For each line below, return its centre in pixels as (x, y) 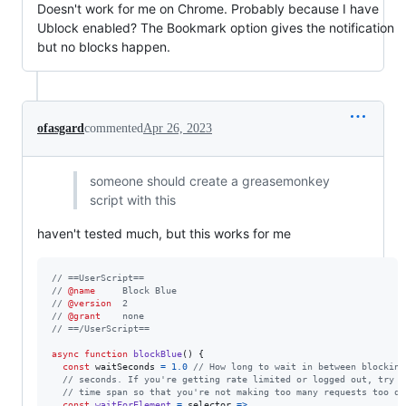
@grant (84, 316)
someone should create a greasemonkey (209, 181)
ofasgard (61, 129)
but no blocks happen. (104, 47)
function (106, 354)
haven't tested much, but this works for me (164, 234)
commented (114, 129)
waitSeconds (125, 367)
